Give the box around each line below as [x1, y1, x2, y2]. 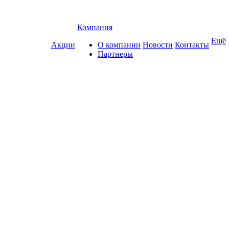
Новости [143, 40, 173, 49]
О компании [98, 40, 141, 49]
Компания [77, 23, 112, 32]
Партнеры [98, 50, 133, 58]
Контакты [175, 40, 209, 49]
